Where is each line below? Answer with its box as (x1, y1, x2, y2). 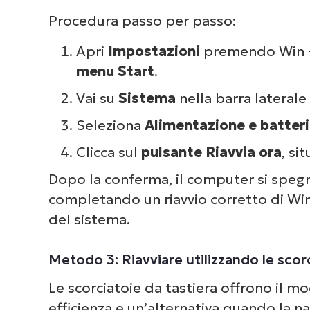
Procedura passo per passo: (48, 12, 236, 30)
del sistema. (48, 210, 130, 228)
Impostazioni (107, 42, 200, 60)
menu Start (75, 62, 154, 80)
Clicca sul (75, 143, 141, 161)
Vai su (75, 89, 118, 107)
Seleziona (75, 116, 145, 134)
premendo (199, 42, 279, 60)
